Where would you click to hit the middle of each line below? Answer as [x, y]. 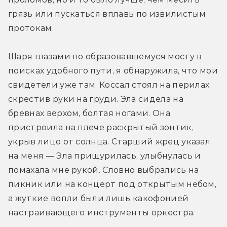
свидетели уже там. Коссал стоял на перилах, [110, 85]
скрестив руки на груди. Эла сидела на [96, 99]
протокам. [31, 28]
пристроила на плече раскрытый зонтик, [101, 127]
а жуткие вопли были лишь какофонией [99, 198]
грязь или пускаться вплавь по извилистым [107, 14]
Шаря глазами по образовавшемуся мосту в [105, 56]
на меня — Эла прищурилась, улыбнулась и [105, 156]
